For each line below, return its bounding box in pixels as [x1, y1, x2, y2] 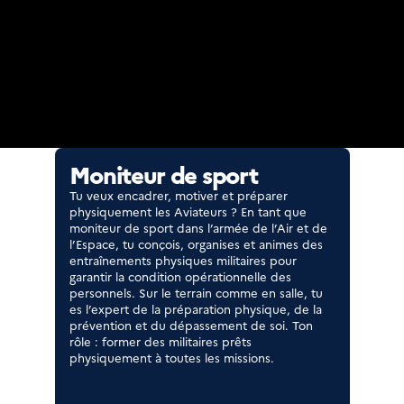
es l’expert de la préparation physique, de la [69, 300, 322, 317]
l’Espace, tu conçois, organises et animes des [69, 235, 323, 252]
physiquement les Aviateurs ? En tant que [69, 203, 307, 219]
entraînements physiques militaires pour [69, 252, 297, 268]
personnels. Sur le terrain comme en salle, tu [69, 284, 323, 300]
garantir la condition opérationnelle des [69, 268, 291, 284]
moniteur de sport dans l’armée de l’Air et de [69, 219, 327, 235]
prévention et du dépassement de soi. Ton [69, 317, 313, 333]
